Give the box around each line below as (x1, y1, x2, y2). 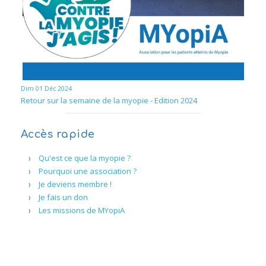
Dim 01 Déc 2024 (20, 84, 72, 93)
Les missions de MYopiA (38, 204, 125, 216)
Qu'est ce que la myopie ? (38, 152, 131, 163)
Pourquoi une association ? (38, 165, 137, 176)
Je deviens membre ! (38, 178, 112, 189)
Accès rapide (20, 128, 95, 140)
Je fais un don (38, 191, 88, 202)
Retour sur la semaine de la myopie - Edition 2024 (20, 95, 197, 106)
